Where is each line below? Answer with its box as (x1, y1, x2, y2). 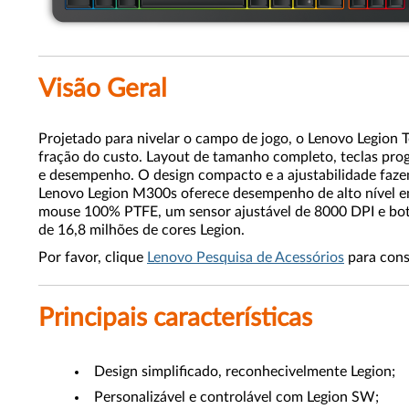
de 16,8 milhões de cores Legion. (38, 223, 245, 237)
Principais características (38, 305, 312, 330)
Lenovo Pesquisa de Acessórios (147, 250, 344, 265)
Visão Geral (38, 76, 167, 101)
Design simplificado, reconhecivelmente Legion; (94, 364, 395, 379)
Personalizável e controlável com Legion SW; (94, 390, 379, 404)
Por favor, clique (38, 250, 147, 265)
